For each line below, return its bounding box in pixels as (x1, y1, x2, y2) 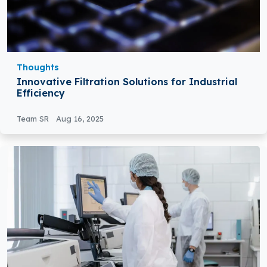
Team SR (17, 114, 51, 124)
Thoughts (17, 62, 59, 73)
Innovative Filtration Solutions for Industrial (17, 76, 237, 88)
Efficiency (17, 87, 65, 100)
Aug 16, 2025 (56, 114, 104, 124)
